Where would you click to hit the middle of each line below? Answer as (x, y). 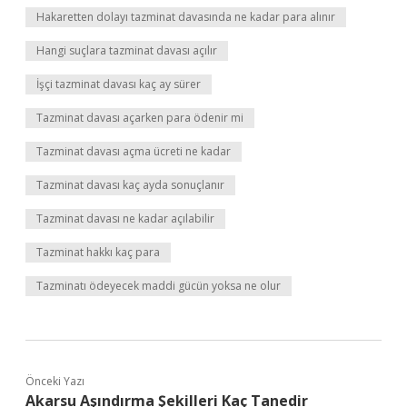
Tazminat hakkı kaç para (98, 252)
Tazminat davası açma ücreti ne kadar (134, 151)
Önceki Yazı (55, 381)
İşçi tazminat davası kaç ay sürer (119, 84)
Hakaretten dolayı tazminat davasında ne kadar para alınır (186, 17)
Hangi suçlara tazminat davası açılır (127, 50)
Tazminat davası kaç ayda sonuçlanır (130, 185)
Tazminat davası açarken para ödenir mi (140, 118)
